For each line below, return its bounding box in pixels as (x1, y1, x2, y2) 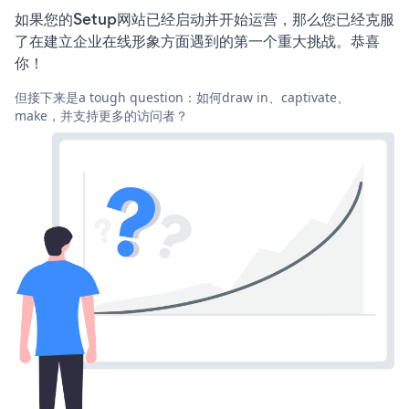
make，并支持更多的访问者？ (15, 106, 188, 124)
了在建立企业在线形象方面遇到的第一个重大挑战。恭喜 (15, 29, 380, 52)
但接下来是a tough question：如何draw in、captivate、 (15, 88, 350, 106)
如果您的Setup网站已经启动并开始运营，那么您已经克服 (15, 7, 394, 30)
